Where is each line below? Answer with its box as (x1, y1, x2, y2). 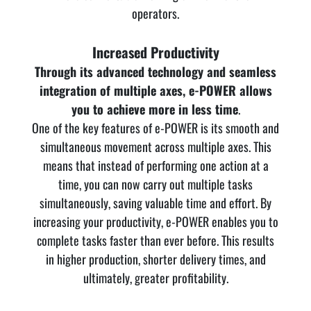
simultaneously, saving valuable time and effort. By (40, 194, 271, 212)
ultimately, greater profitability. (83, 269, 228, 287)
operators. (132, 4, 179, 23)
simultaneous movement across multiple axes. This (40, 137, 271, 156)
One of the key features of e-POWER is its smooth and (32, 119, 279, 137)
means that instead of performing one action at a (42, 156, 269, 175)
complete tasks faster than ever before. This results (37, 231, 274, 250)
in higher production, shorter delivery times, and (45, 250, 266, 269)
